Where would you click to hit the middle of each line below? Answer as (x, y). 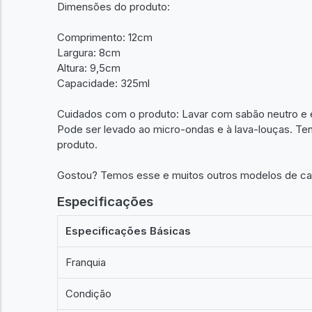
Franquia (86, 262)
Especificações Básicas (128, 231)
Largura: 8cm (89, 52)
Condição (89, 294)
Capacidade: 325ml (103, 83)
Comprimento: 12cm (105, 37)
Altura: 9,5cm (89, 68)
